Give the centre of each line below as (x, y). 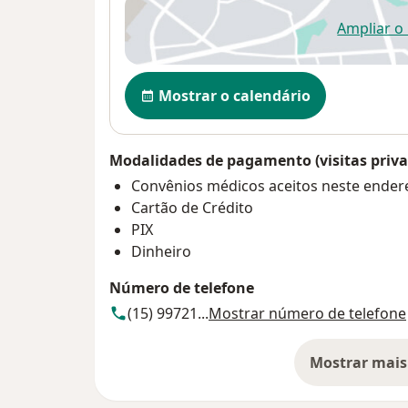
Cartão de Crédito (192, 208)
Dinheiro (161, 252)
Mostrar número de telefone (307, 314)
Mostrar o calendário (235, 96)
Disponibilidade (186, 82)
